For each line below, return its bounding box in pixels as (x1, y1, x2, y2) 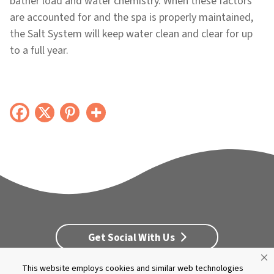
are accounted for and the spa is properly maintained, (10, 10, 253, 25)
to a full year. (10, 43, 68, 58)
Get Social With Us (87, 230, 177, 245)
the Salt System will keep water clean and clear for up (10, 26, 253, 42)
